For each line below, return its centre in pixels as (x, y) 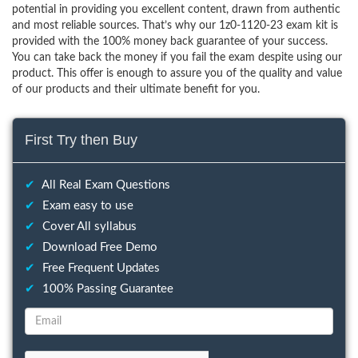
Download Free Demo (98, 247)
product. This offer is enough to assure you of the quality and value (177, 74)
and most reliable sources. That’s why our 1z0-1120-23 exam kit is (175, 26)
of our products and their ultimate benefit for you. (136, 89)
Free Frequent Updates (99, 268)
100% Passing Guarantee (106, 289)
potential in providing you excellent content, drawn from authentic (176, 10)
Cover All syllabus (88, 227)
